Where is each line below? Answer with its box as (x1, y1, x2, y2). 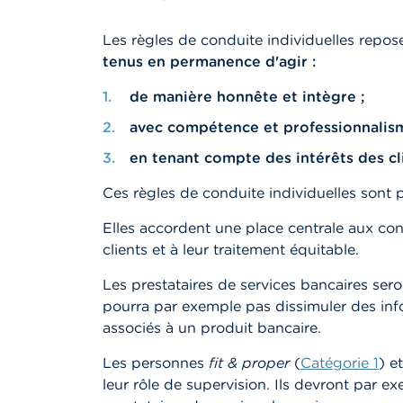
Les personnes (103, 354, 209, 372)
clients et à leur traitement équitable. (103, 240, 363, 258)
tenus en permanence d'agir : (103, 52, 320, 70)
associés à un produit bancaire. (103, 318, 326, 336)
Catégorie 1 (300, 354, 379, 372)
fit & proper (209, 354, 290, 372)
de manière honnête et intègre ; (130, 87, 364, 105)
